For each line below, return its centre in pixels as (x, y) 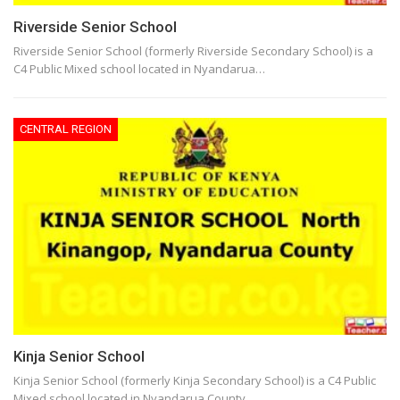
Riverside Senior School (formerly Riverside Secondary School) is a (193, 51)
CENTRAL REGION (66, 129)
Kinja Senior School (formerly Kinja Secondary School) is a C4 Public (195, 380)
